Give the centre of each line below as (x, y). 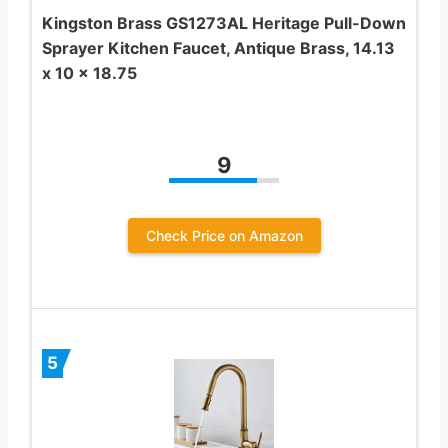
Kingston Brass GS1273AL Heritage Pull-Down (224, 22)
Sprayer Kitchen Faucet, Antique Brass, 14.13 (218, 47)
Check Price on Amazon (224, 235)
